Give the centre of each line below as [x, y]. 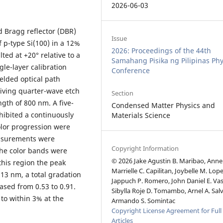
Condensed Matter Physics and [164, 105]
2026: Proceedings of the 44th [162, 50]
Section [123, 93]
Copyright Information [145, 148]
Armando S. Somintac [144, 200]
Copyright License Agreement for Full [167, 210]
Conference [131, 70]
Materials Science [141, 115]
